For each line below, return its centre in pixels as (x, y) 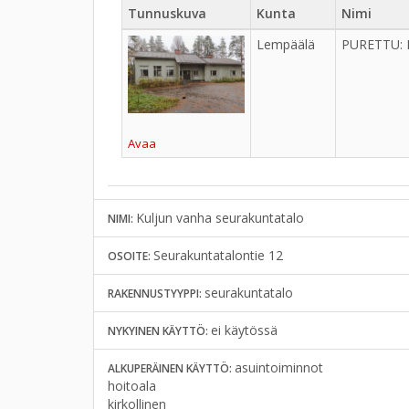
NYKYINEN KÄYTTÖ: (159, 331)
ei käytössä (244, 330)
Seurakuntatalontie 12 (218, 255)
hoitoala (132, 386)
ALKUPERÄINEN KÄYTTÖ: (171, 368)
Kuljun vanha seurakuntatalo (220, 218)
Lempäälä (286, 44)
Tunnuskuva (167, 13)
